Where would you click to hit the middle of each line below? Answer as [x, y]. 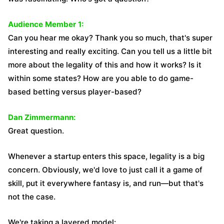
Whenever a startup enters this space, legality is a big [106, 156]
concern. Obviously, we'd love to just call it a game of [105, 170]
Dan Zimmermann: [42, 117]
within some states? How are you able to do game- [101, 78]
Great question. [36, 131]
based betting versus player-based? [75, 92]
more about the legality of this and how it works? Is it [105, 65]
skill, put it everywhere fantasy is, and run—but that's [106, 183]
